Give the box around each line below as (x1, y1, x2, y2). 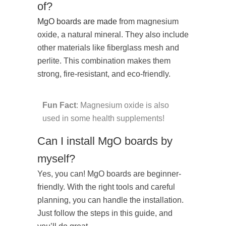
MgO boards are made (37, 17, 117, 26)
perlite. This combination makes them (37, 56, 171, 66)
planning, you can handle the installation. (37, 196, 184, 205)
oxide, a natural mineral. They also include (37, 30, 189, 39)
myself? (37, 152, 75, 165)
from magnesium (117, 17, 179, 26)
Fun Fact (42, 101, 76, 110)
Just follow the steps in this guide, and (37, 209, 173, 218)
